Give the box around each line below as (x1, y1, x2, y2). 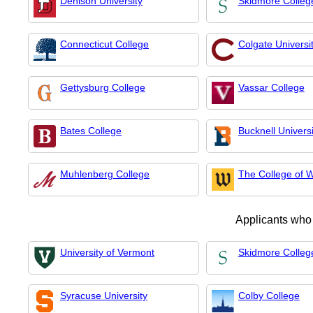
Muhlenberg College (60, 168, 150, 180)
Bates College (60, 125, 122, 136)
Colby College (238, 290, 300, 301)
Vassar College (238, 82, 305, 93)
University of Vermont (60, 247, 154, 258)
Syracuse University (60, 290, 147, 301)
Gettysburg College (60, 82, 145, 93)
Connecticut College (60, 38, 149, 50)
